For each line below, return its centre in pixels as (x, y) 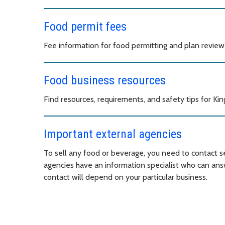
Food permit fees (85, 26)
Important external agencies (113, 134)
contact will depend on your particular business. (126, 177)
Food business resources (105, 80)
